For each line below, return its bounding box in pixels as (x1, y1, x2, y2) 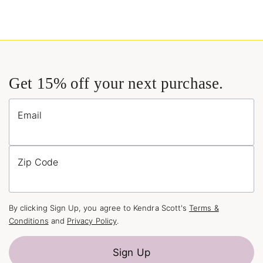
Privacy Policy (66, 216, 117, 226)
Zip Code (18, 156, 58, 168)
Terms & (189, 203, 219, 213)
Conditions (9, 216, 49, 226)
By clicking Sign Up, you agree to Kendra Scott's (9, 203, 190, 213)
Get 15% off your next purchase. (9, 75, 224, 93)
